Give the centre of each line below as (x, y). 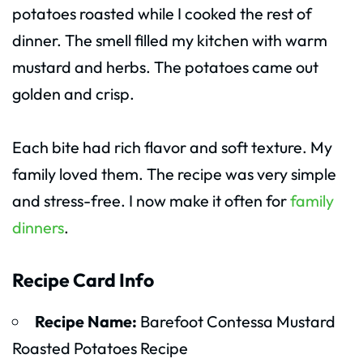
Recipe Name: (85, 322)
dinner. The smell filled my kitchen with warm (170, 40)
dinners (38, 227)
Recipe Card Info (83, 280)
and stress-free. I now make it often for (151, 200)
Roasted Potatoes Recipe (100, 348)
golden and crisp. (73, 93)
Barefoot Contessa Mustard (236, 322)
